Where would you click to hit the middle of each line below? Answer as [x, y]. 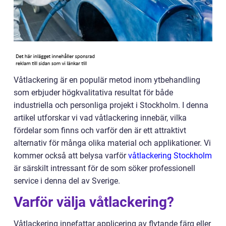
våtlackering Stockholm [170, 156]
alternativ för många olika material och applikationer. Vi [112, 143]
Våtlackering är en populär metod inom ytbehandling [107, 80]
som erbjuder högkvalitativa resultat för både [93, 93]
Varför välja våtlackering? [94, 202]
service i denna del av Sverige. [67, 181]
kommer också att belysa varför [71, 156]
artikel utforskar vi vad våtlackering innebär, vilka [100, 118]
